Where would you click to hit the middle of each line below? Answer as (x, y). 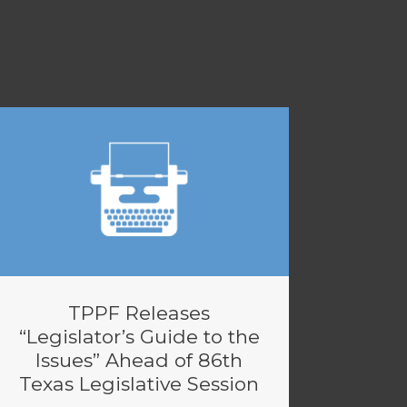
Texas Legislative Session (139, 384)
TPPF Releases (139, 313)
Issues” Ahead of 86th (139, 360)
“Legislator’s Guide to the (139, 337)
